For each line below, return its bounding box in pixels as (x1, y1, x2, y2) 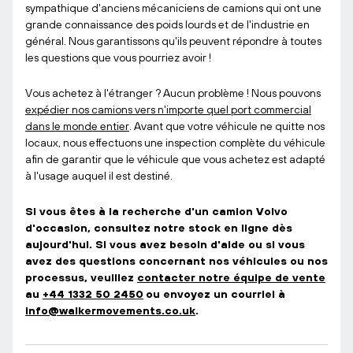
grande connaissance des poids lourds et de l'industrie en (25, 18, 310, 31)
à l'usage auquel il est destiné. (25, 169, 173, 182)
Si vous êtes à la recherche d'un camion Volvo (25, 205, 288, 217)
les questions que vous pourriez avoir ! (25, 51, 211, 64)
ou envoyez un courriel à (146, 288, 285, 300)
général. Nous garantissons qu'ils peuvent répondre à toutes (25, 35, 321, 47)
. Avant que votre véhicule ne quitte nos (129, 120, 325, 132)
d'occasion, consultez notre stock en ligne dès (25, 221, 292, 234)
